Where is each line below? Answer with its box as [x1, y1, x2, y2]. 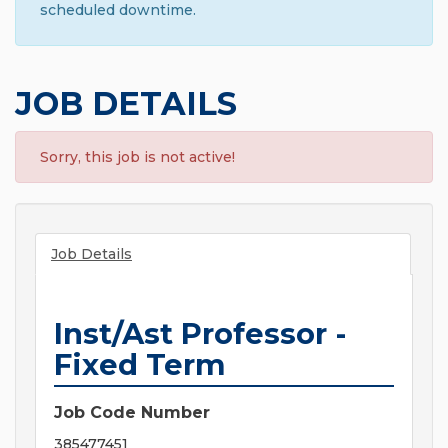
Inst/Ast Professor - [54, 316, 346, 352]
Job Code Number [54, 403, 210, 423]
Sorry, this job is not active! [40, 148, 235, 167]
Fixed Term [54, 347, 226, 383]
